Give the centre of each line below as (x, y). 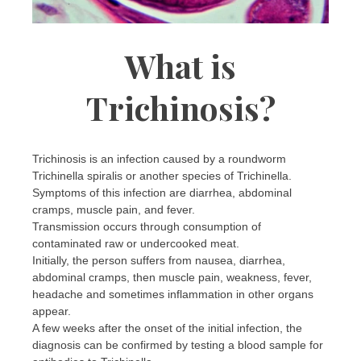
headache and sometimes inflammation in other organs (173, 294)
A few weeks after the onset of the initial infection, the (167, 328)
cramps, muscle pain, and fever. (114, 209)
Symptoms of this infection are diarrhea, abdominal (162, 192)
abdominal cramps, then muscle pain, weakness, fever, (172, 277)
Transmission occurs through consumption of (147, 226)
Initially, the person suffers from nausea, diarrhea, (159, 260)
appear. (52, 311)
